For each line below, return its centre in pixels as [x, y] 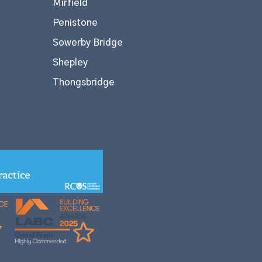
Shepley [70, 62]
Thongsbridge [84, 82]
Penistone [75, 23]
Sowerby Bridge [88, 42]
